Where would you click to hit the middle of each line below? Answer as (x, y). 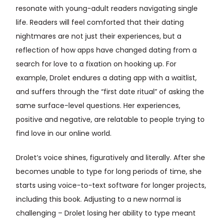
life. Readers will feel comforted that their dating (100, 23)
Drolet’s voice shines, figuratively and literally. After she (111, 158)
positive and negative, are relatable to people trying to (110, 120)
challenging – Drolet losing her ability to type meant (106, 214)
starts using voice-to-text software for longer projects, (111, 186)
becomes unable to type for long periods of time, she (109, 172)
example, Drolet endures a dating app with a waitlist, (106, 78)
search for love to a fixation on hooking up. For (96, 64)
